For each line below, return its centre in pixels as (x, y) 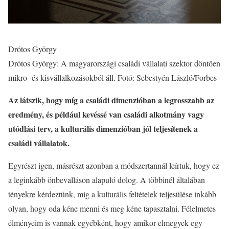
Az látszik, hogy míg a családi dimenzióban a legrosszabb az (111, 100)
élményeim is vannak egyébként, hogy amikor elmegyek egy (105, 222)
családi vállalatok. (39, 143)
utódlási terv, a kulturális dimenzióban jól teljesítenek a (103, 128)
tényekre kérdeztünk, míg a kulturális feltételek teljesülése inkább (112, 194)
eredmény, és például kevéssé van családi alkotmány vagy (106, 114)
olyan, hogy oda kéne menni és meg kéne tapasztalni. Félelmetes (112, 208)
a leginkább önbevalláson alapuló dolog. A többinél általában (107, 179)
